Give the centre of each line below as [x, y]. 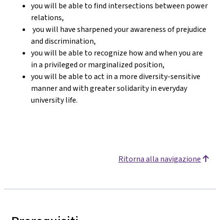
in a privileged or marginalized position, [98, 64]
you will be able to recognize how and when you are [117, 53]
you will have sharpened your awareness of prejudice [119, 29]
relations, [47, 17]
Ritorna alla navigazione [160, 159]
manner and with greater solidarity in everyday [109, 88]
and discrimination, [63, 41]
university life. [54, 100]
